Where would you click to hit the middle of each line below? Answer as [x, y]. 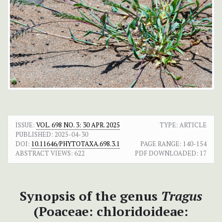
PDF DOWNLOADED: [166, 153]
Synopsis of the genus [90, 195]
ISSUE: [26, 125]
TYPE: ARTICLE [183, 125]
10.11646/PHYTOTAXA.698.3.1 [76, 143]
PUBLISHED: [34, 134]
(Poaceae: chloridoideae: [111, 211]
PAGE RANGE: [161, 143]
